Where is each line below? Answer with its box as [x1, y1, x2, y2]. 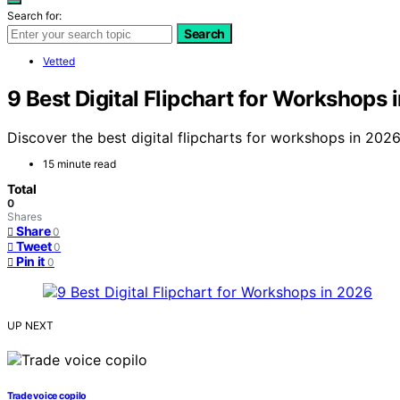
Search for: [7, 8, 62, 22]
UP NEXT [7, 319, 54, 333]
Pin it [16, 254, 45, 270]
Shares [7, 210, 42, 224]
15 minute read [43, 157, 116, 171]
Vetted [43, 54, 75, 68]
